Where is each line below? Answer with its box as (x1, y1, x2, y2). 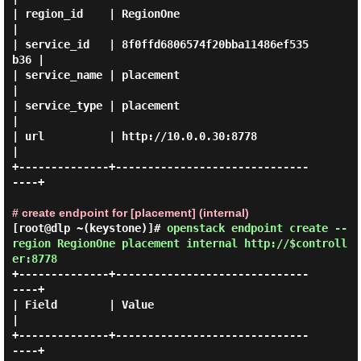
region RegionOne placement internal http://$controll (11, 237, 347, 250)
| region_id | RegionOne (11, 7, 180, 20)
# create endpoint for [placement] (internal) (11, 206, 249, 219)
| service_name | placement (11, 68, 180, 81)
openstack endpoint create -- (166, 222, 347, 234)
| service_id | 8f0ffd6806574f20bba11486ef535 (11, 38, 309, 51)
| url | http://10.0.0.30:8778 (11, 130, 257, 143)
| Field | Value (11, 298, 154, 311)
